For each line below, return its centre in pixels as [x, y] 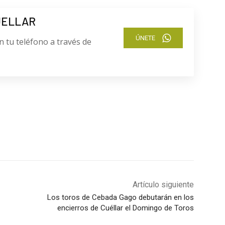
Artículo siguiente [163, 185]
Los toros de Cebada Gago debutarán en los [120, 198]
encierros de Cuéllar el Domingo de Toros [125, 208]
